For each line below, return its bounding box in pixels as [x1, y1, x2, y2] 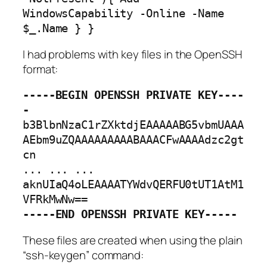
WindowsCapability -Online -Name [23, 7, 224, 20]
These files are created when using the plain [23, 232, 243, 248]
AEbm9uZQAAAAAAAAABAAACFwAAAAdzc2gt [23, 133, 244, 147]
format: [23, 61, 58, 77]
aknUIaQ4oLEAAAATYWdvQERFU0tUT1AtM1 [23, 178, 244, 191]
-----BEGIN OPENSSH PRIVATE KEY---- [23, 89, 244, 102]
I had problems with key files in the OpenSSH [23, 46, 242, 62]
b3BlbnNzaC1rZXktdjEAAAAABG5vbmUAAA [23, 119, 244, 132]
